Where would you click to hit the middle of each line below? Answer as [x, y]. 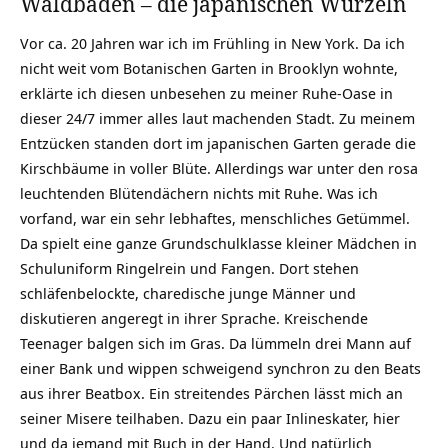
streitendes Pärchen [242, 393]
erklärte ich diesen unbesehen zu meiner [161, 93]
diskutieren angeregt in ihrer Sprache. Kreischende [194, 318]
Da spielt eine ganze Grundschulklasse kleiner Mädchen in [218, 243]
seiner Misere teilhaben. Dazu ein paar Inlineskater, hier [210, 418]
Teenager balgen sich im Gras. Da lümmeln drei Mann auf [215, 343]
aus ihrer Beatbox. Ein [97, 393]
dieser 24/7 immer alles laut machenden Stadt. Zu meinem [217, 118]
